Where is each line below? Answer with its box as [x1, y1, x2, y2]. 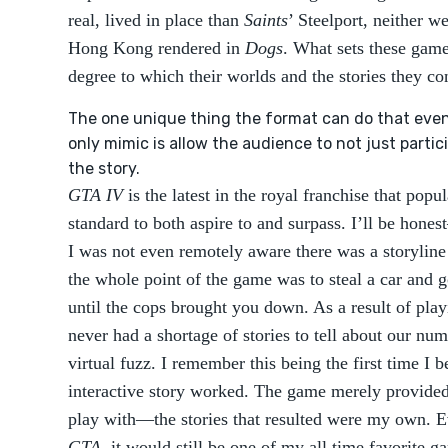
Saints [244, 10, 288, 30]
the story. [68, 159, 140, 178]
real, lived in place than [68, 10, 244, 30]
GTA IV [68, 185, 123, 205]
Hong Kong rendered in [68, 38, 245, 58]
